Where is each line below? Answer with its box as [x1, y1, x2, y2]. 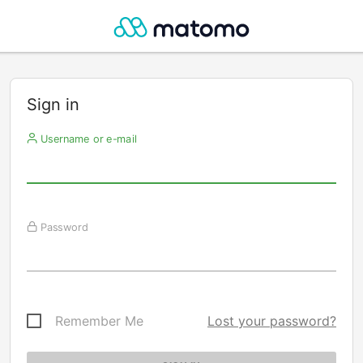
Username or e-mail [36, 132, 137, 145]
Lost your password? [207, 313, 336, 329]
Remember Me [55, 313, 143, 329]
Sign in [27, 95, 79, 114]
